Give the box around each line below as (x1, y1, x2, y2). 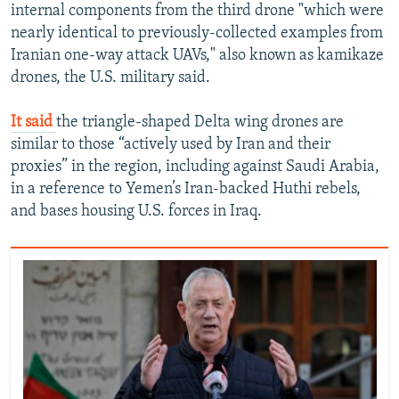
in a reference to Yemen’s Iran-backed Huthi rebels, (11, 180, 361, 198)
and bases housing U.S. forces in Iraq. (11, 202, 262, 220)
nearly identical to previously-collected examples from (11, 24, 383, 42)
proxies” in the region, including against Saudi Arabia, (11, 158, 379, 175)
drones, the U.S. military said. (11, 69, 210, 86)
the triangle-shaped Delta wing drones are (56, 113, 344, 131)
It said (11, 113, 53, 131)
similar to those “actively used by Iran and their (11, 135, 330, 153)
